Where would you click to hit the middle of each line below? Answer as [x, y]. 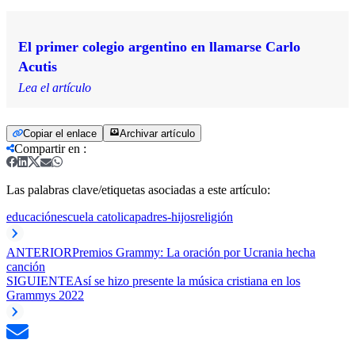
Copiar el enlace [60, 133]
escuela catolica [96, 216]
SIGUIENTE [40, 281]
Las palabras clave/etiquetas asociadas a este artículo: [138, 189]
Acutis [38, 66]
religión [214, 216]
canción [26, 266]
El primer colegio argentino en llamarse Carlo [159, 46]
